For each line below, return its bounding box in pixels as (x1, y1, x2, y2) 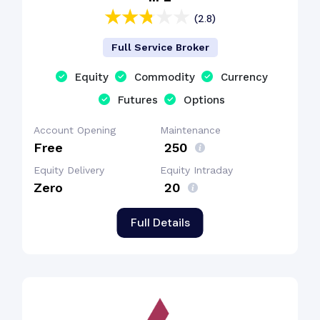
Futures (118, 94, 158, 106)
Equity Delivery (34, 164, 104, 176)
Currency (221, 71, 268, 84)
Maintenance (160, 124, 221, 136)
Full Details (130, 214, 190, 230)
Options (184, 94, 225, 106)
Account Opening (34, 124, 116, 136)
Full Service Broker (111, 41, 209, 53)
